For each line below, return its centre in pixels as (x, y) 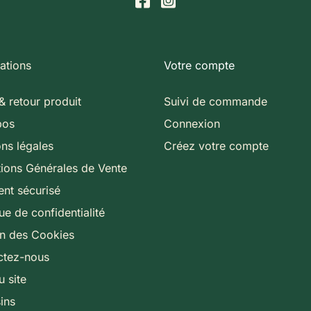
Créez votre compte (216, 145)
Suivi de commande (216, 101)
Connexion (192, 123)
